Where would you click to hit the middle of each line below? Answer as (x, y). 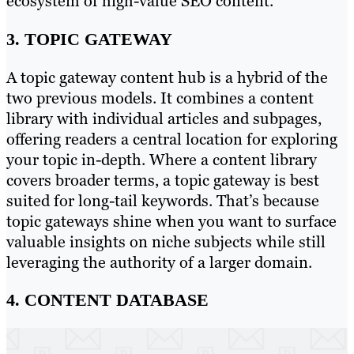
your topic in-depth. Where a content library (162, 159)
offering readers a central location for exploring (172, 139)
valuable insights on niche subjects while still (166, 241)
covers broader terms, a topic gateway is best (163, 180)
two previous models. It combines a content (160, 98)
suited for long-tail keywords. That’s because (163, 200)
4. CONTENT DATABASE (107, 299)
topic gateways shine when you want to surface (171, 221)
